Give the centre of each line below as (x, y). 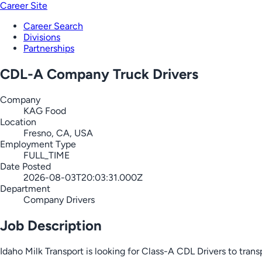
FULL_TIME (46, 155)
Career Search (53, 26)
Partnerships (49, 48)
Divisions (42, 37)
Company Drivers (59, 199)
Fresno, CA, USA (58, 133)
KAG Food (45, 111)
